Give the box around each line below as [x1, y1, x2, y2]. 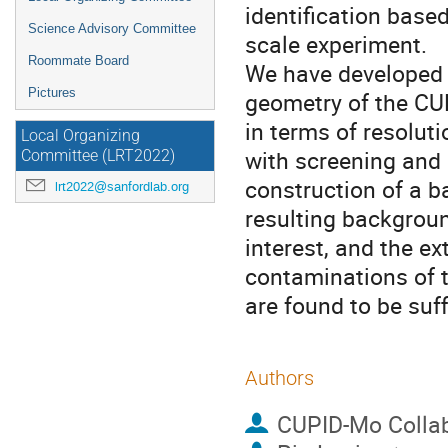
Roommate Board [28, 53, 129, 68]
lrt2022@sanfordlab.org [55, 178, 189, 195]
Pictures [28, 85, 76, 100]
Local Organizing [21, 127, 140, 145]
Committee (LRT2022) [21, 147, 175, 165]
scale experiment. [245, 28, 427, 61]
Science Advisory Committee [28, 21, 196, 36]
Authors [245, 366, 314, 390]
